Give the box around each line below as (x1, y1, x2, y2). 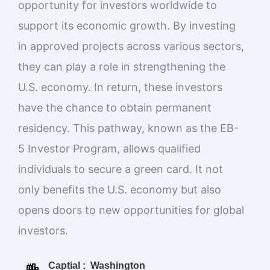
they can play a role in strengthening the (18, 60, 225, 73)
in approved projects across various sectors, (18, 39, 244, 52)
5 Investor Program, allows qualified (18, 142, 201, 155)
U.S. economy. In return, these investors (18, 80, 222, 93)
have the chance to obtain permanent (18, 101, 212, 114)
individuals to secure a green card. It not (18, 162, 223, 175)
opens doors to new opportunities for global (18, 203, 244, 216)
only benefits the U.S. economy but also (18, 183, 221, 196)
